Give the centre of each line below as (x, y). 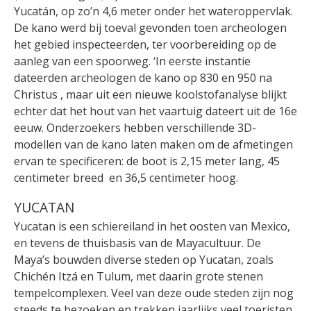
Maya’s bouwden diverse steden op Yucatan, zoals (144, 260)
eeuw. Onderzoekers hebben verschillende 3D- (135, 128)
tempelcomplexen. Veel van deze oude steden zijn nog (154, 293)
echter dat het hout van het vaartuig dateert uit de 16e (155, 111)
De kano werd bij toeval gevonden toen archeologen (150, 28)
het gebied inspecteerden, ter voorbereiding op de (145, 45)
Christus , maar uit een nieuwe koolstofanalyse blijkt (150, 95)
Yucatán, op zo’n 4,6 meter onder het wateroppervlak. (153, 11)
